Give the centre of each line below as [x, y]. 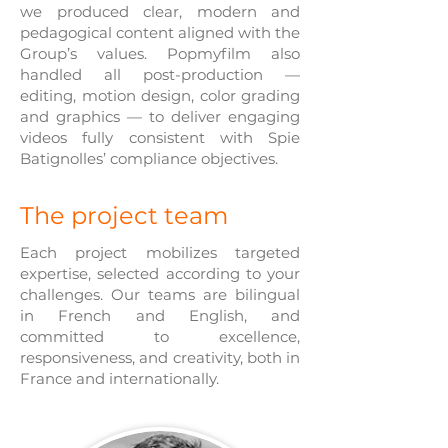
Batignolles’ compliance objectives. [149, 158]
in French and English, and [160, 315]
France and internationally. [119, 378]
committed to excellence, [160, 336]
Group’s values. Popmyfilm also [160, 53]
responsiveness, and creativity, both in [160, 357]
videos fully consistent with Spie [160, 137]
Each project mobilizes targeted [160, 252]
